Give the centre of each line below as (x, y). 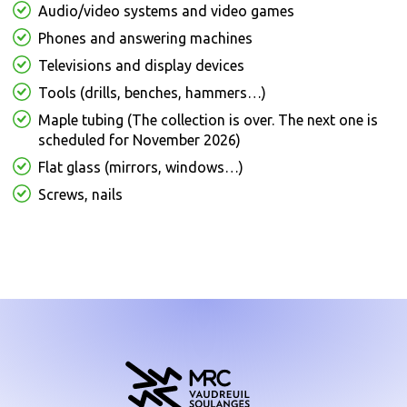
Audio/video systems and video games (166, 11)
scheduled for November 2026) (139, 140)
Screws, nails (80, 195)
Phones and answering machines (145, 39)
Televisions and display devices (141, 66)
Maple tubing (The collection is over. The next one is (208, 120)
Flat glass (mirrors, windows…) (141, 168)
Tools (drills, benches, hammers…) (152, 93)
